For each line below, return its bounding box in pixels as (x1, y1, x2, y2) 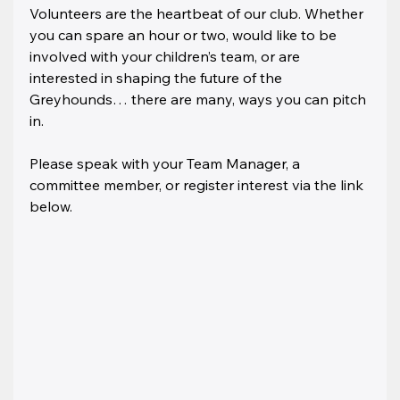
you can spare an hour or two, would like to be (29, 25, 341, 44)
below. (29, 196, 73, 215)
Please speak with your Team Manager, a (29, 154, 304, 172)
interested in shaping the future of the (29, 68, 287, 87)
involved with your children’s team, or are (29, 46, 304, 65)
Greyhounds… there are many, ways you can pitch (29, 89, 371, 108)
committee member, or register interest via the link (29, 175, 368, 194)
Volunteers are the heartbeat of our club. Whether (29, 4, 368, 22)
